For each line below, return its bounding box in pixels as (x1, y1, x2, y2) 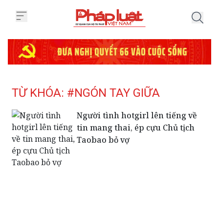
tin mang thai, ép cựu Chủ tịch (77, 122, 195, 133)
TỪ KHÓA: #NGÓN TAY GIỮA (12, 86, 160, 100)
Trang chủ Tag (109, 28, 156, 37)
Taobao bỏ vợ (77, 134, 130, 145)
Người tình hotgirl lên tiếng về (77, 109, 197, 121)
